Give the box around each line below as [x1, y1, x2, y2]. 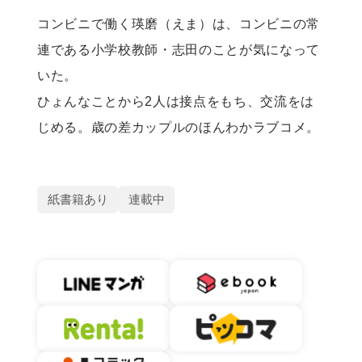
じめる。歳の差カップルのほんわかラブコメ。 [36, 119, 321, 134]
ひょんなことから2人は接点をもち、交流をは [36, 93, 315, 108]
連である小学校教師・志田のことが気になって [36, 41, 321, 57]
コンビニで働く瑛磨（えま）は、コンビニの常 [36, 15, 321, 31]
